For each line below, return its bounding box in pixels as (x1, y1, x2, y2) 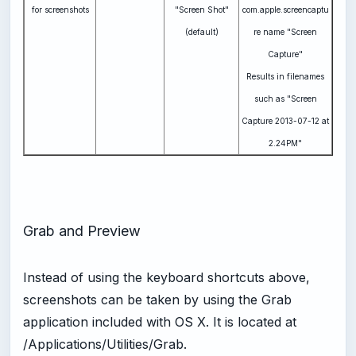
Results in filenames (246, 71, 324, 81)
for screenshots (31, 4, 89, 14)
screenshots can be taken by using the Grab (23, 292, 292, 308)
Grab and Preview (23, 222, 141, 240)
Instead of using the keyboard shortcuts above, (23, 269, 310, 286)
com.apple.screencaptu (242, 4, 329, 14)
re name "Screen (253, 26, 317, 37)
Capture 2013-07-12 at (242, 115, 329, 126)
